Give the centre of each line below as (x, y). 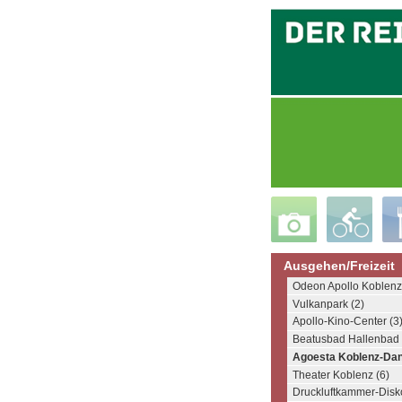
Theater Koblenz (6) (341, 375)
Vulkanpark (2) (328, 304)
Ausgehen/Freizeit (340, 265)
